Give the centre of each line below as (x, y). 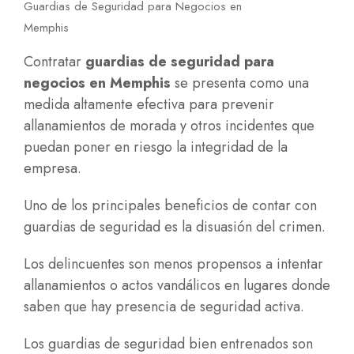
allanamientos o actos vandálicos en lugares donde (177, 285)
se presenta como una (240, 83)
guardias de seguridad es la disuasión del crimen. (175, 227)
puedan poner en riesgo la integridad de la (156, 147)
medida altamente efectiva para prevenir (149, 104)
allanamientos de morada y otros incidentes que (169, 126)
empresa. (53, 168)
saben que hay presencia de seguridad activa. (164, 307)
